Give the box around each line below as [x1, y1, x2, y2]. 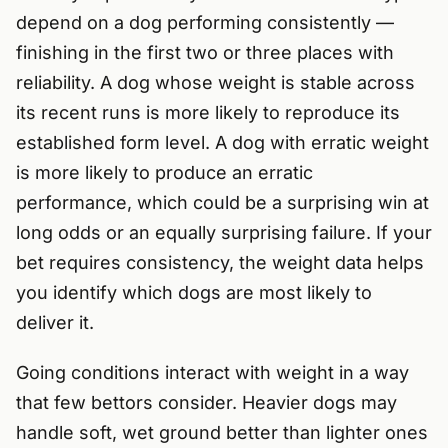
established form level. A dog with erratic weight [16, 132, 429, 154]
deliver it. [16, 312, 94, 334]
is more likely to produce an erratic [16, 162, 313, 184]
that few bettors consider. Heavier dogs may [16, 392, 397, 414]
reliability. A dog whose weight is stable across [16, 72, 415, 94]
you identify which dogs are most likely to [16, 282, 372, 304]
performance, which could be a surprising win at [16, 192, 429, 214]
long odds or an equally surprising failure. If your [16, 222, 432, 244]
